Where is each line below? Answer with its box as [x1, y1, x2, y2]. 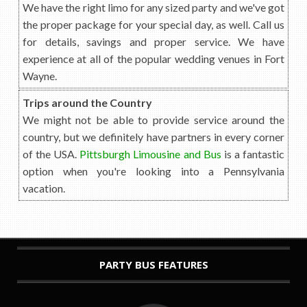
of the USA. [23, 147, 80, 160]
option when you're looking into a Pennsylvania [23, 164, 284, 177]
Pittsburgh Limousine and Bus [79, 147, 221, 160]
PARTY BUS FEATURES [99, 258, 208, 271]
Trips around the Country [23, 96, 152, 109]
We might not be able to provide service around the [23, 113, 284, 126]
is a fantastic [221, 147, 285, 160]
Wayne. [23, 69, 57, 82]
